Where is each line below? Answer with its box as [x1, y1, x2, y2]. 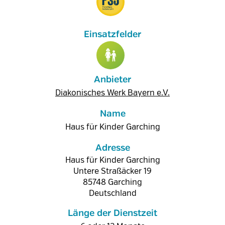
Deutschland [88, 188, 137, 198]
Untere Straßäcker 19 [73, 166, 152, 176]
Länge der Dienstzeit [68, 209, 157, 218]
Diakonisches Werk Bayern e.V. [55, 88, 170, 98]
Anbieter [94, 75, 131, 84]
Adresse [95, 144, 130, 153]
